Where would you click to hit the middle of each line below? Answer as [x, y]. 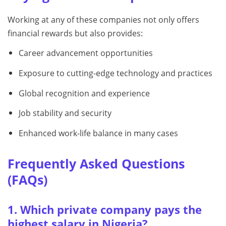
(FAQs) [27, 180]
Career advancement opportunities [86, 53]
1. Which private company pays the [105, 210]
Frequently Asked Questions [96, 164]
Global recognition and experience [84, 93]
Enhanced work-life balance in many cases [98, 133]
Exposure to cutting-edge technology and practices [115, 73]
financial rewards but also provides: [75, 34]
